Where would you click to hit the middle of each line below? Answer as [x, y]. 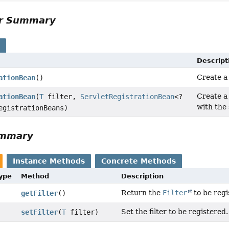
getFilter [39, 193]
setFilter [39, 212]
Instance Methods [49, 161]
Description [143, 176]
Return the [142, 192]
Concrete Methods [139, 161]
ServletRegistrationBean [128, 96]
